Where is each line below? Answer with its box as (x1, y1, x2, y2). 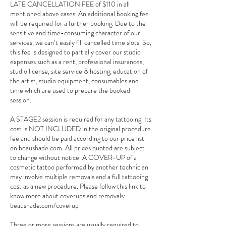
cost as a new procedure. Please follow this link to (10, 181, 146, 191)
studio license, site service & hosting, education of (10, 66, 148, 76)
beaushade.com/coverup (10, 200, 79, 210)
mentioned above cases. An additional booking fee (10, 8, 149, 19)
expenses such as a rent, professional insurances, (10, 56, 144, 67)
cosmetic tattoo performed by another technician (10, 161, 148, 172)
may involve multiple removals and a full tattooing (10, 171, 148, 182)
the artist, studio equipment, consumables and (10, 75, 139, 86)
